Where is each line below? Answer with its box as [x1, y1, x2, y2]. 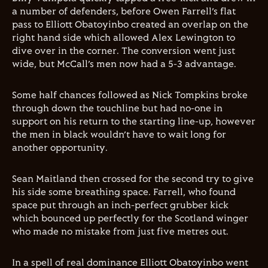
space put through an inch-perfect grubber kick [12, 200, 229, 211]
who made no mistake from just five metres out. [12, 227, 229, 237]
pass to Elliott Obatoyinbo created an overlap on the [12, 20, 248, 30]
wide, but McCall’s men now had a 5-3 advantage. [12, 59, 236, 69]
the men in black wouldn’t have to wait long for [12, 130, 226, 140]
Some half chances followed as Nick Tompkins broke [12, 90, 248, 100]
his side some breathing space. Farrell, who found [12, 187, 236, 197]
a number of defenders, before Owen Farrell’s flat [12, 7, 236, 17]
